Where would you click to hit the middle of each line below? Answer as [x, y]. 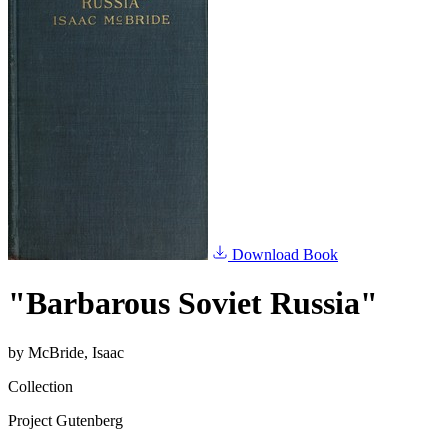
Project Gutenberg [65, 420]
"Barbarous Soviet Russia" [193, 303]
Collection [40, 386]
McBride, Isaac [76, 352]
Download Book [283, 254]
